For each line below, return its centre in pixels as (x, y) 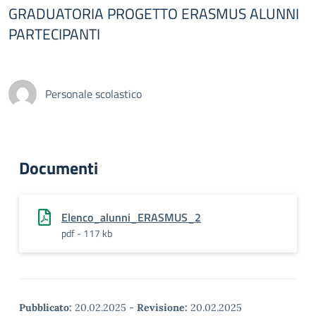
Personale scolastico (93, 94)
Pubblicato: (45, 308)
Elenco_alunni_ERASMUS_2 (131, 217)
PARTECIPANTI (54, 34)
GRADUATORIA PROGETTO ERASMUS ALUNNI (154, 13)
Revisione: (162, 308)
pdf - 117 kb (87, 233)
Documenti (59, 168)
